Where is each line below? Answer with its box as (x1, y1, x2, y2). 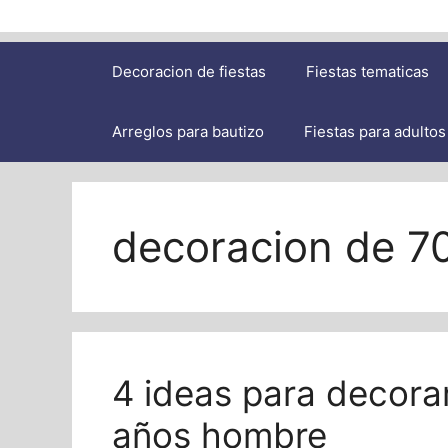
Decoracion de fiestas (112, 62, 266, 81)
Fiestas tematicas (306, 62, 429, 81)
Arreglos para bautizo (112, 122, 264, 141)
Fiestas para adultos (304, 122, 446, 141)
